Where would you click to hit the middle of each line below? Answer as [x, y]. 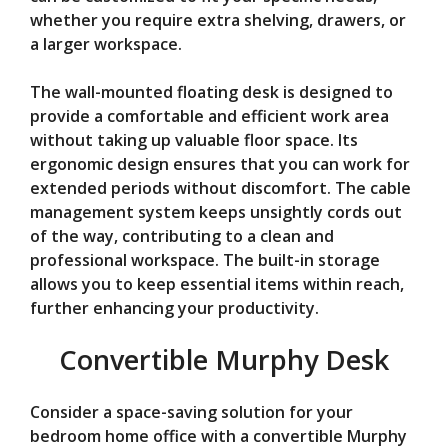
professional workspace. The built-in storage [205, 259]
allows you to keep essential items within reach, [217, 283]
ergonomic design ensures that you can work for [220, 163]
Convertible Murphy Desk [224, 359]
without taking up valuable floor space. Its [194, 139]
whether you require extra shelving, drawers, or [218, 19]
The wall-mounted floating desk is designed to [211, 91]
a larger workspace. [106, 43]
